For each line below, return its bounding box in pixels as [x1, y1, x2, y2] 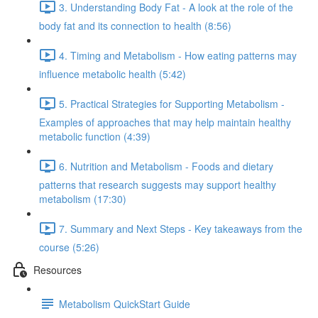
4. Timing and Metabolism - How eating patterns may [59, 48, 297, 62]
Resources [33, 262, 82, 277]
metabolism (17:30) [39, 192, 126, 206]
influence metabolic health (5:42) [39, 67, 186, 81]
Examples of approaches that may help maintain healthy [39, 115, 291, 129]
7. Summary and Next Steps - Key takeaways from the [59, 221, 302, 236]
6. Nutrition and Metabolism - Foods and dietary [59, 158, 273, 173]
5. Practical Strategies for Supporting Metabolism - [59, 96, 285, 111]
